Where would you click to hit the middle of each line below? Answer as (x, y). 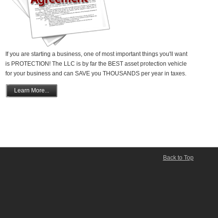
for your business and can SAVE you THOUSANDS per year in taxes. (96, 73)
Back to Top (178, 158)
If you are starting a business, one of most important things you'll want (96, 54)
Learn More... (31, 90)
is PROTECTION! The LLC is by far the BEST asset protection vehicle (96, 64)
